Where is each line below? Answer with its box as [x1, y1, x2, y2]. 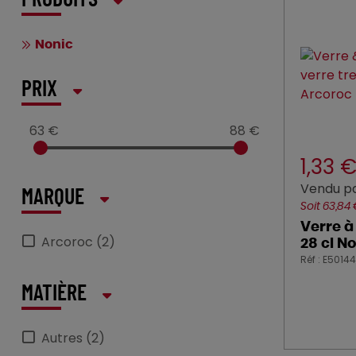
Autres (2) [41, 329, 105, 347]
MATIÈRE [21, 283, 87, 305]
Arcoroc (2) [41, 233, 115, 251]
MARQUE [21, 187, 84, 209]
